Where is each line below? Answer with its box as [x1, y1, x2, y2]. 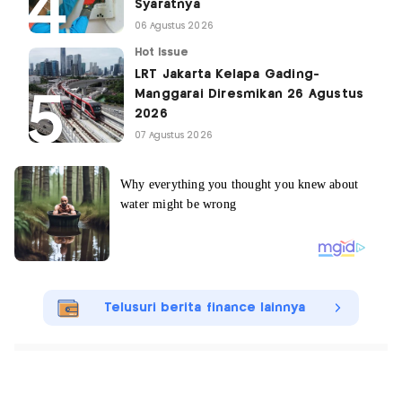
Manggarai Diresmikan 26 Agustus [135, 88, 364, 101]
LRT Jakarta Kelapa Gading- [135, 68, 320, 82]
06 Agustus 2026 [135, 22, 214, 31]
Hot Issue [135, 48, 189, 58]
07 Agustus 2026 [135, 131, 213, 141]
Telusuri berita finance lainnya [103, 301, 306, 315]
